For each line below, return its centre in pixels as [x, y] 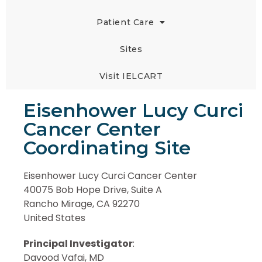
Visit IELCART [131, 76]
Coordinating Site [107, 148]
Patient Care [125, 23]
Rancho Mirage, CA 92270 [82, 204]
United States [54, 218]
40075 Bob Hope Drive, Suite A [93, 190]
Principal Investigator [78, 244]
